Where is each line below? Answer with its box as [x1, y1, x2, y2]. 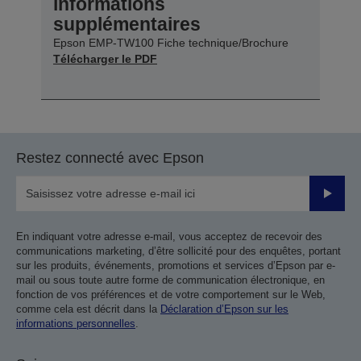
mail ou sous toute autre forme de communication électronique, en [16, 273, 325, 286]
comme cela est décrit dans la [16, 302, 160, 315]
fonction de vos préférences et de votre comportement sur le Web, [16, 288, 326, 301]
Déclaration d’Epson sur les [160, 302, 288, 315]
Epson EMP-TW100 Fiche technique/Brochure [53, 35, 288, 49]
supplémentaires [53, 13, 201, 35]
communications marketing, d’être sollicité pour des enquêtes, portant [16, 244, 341, 257]
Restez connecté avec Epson [16, 149, 204, 166]
